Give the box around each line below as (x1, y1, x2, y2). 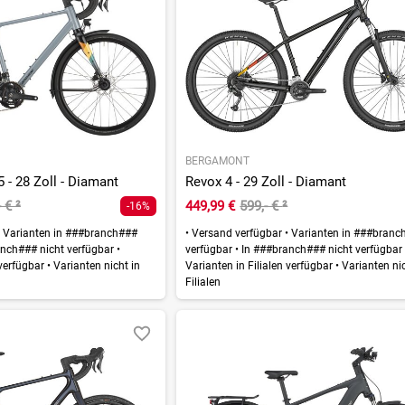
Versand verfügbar (189, 226, 286, 240)
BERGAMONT (185, 154, 250, 167)
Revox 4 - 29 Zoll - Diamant (185, 173, 347, 190)
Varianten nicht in (50, 259, 140, 272)
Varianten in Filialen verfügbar (185, 259, 336, 272)
